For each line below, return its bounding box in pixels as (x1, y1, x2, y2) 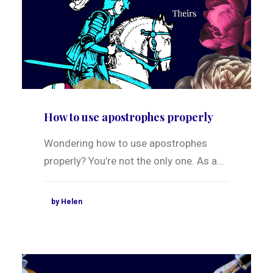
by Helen (51, 197, 82, 207)
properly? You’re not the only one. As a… (44, 155, 224, 168)
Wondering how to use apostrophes (44, 137, 207, 150)
